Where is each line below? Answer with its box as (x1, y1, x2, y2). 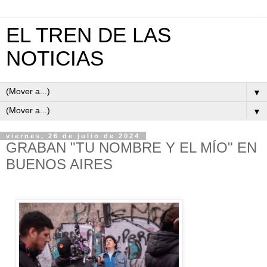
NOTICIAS (6, 47, 104, 70)
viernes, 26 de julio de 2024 (6, 132, 140, 139)
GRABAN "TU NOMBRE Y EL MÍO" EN (6, 139, 257, 156)
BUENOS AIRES (6, 156, 113, 172)
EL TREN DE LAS (6, 24, 171, 46)
